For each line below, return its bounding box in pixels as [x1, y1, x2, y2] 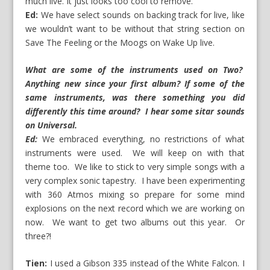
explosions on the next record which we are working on [25, 202, 245, 215]
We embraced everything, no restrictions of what [37, 133, 245, 145]
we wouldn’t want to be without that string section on [25, 22, 245, 34]
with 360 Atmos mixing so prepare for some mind [25, 189, 245, 201]
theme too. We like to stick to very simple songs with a [25, 161, 245, 173]
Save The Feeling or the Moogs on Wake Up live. [25, 36, 215, 48]
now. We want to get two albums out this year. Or [25, 216, 245, 228]
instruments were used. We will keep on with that [25, 147, 245, 159]
